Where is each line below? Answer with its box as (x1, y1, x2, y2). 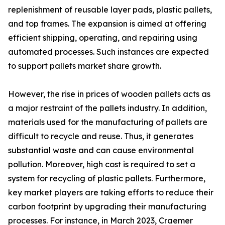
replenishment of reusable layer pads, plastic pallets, (8, 5, 212, 15)
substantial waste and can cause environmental (8, 145, 194, 156)
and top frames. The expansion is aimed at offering (8, 19, 206, 29)
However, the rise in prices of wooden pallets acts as (8, 89, 210, 99)
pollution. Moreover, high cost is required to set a (8, 159, 195, 170)
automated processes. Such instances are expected (8, 47, 209, 57)
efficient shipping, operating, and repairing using (8, 33, 197, 43)
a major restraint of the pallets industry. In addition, (8, 103, 207, 114)
